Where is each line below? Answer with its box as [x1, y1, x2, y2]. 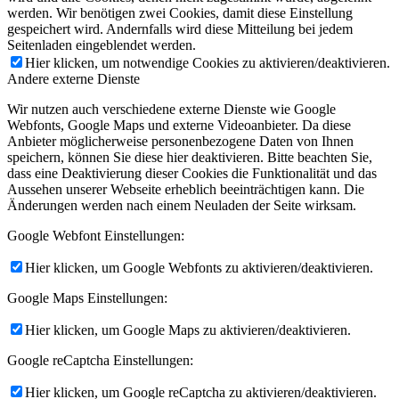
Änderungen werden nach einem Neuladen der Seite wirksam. [7, 198, 356, 214]
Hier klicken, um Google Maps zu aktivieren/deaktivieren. [25, 322, 351, 338]
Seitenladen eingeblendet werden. [7, 37, 196, 53]
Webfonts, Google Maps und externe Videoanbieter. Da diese [7, 118, 351, 134]
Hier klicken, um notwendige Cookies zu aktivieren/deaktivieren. [25, 55, 390, 71]
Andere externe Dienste [7, 71, 140, 87]
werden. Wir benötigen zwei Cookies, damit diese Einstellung [7, 5, 353, 21]
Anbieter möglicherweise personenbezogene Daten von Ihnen [7, 134, 354, 150]
